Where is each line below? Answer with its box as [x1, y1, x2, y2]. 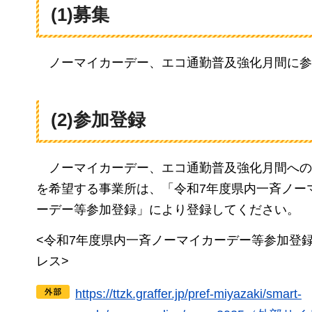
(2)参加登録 [51, 109, 146, 131]
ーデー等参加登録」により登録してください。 [36, 202, 299, 217]
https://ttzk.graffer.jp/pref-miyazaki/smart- [75, 286, 302, 301]
